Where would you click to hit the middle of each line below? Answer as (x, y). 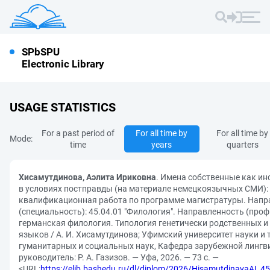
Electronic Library (63, 64)
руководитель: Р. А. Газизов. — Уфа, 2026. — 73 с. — (119, 257)
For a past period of (78, 133)
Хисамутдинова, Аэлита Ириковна (87, 177)
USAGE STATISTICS (63, 107)
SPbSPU (41, 52)
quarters (242, 145)
